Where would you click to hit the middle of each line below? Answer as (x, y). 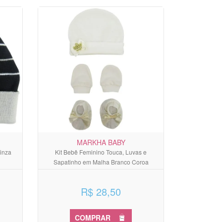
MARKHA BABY (101, 142)
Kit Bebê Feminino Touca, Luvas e (101, 152)
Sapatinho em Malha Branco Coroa (101, 162)
